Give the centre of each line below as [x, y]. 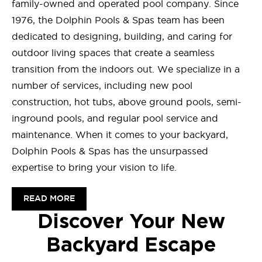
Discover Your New [131, 223]
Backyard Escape [131, 246]
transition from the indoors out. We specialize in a [126, 69]
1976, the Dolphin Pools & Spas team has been [118, 20]
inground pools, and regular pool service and [115, 118]
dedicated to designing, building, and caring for [122, 37]
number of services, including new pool [102, 86]
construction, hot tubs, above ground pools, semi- [127, 102]
